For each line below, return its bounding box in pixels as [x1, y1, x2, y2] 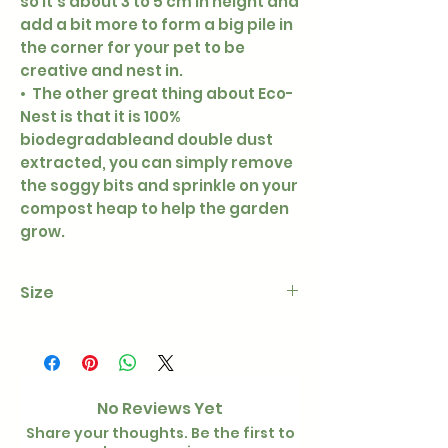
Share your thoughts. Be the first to [25, 423, 295, 444]
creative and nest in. [20, 60, 183, 82]
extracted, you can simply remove [20, 152, 293, 174]
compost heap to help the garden [20, 198, 289, 220]
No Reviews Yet [97, 397, 223, 421]
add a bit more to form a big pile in [20, 14, 293, 36]
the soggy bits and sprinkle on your [20, 175, 298, 197]
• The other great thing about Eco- [20, 83, 294, 105]
